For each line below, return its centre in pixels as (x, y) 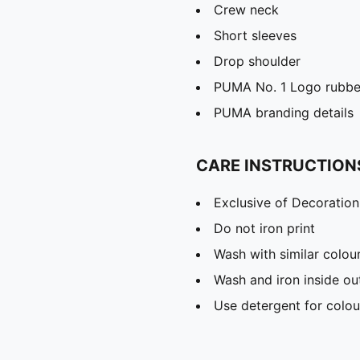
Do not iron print (264, 228)
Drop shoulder (257, 61)
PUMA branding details (284, 112)
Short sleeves (255, 35)
